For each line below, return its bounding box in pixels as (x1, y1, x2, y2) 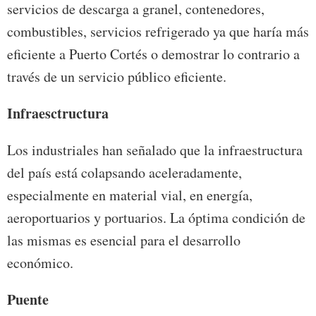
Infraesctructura (7, 103, 109, 124)
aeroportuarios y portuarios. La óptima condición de (7, 208, 305, 228)
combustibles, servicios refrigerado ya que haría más (7, 22, 309, 42)
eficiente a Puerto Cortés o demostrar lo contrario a (7, 44, 300, 64)
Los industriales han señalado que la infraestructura (7, 140, 303, 160)
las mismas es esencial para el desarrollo (7, 231, 241, 250)
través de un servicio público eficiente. (7, 67, 226, 87)
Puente (7, 289, 49, 310)
